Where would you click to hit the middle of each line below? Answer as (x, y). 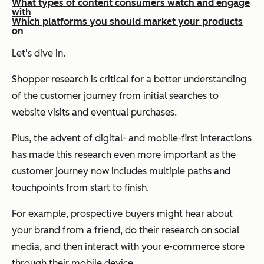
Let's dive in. (39, 53)
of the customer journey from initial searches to (115, 95)
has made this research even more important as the (124, 154)
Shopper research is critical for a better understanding (129, 79)
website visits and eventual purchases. (94, 112)
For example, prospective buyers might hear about (122, 213)
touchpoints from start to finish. (80, 187)
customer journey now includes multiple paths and (121, 171)
